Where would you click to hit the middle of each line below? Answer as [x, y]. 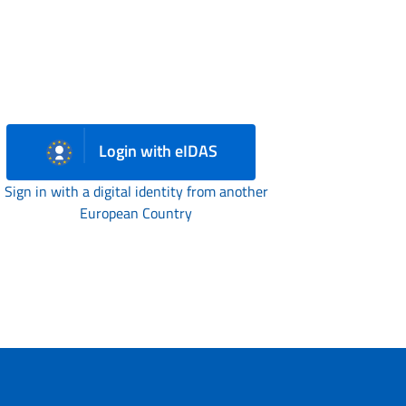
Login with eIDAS [157, 150]
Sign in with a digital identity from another [136, 192]
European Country [136, 213]
